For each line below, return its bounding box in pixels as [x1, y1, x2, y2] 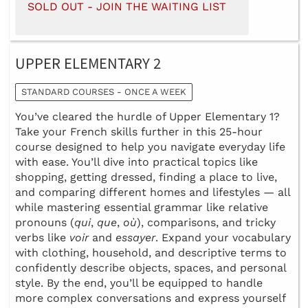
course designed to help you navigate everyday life [15, 140, 285, 154]
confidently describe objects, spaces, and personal [15, 261, 286, 275]
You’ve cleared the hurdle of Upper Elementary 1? [15, 110, 280, 124]
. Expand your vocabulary [155, 231, 291, 245]
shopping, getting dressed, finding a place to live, [15, 170, 277, 184]
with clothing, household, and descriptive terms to [15, 246, 287, 260]
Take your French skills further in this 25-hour [15, 125, 263, 139]
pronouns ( [15, 216, 74, 230]
